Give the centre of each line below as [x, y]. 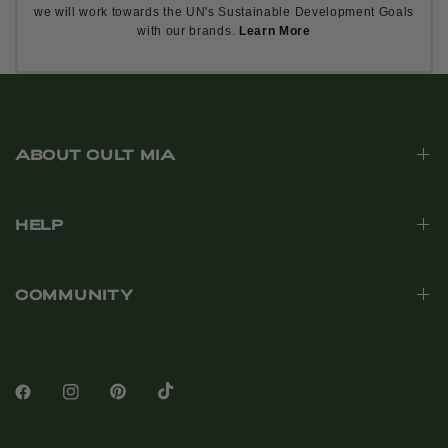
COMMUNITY [74, 294]
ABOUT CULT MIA [95, 154]
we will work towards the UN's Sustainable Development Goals [224, 12]
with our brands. [188, 31]
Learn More [274, 31]
